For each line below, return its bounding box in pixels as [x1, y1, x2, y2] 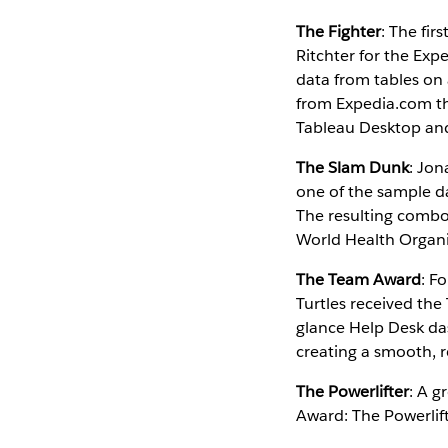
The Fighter [295, 20, 381, 42]
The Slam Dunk [295, 156, 409, 178]
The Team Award [295, 268, 421, 290]
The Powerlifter [295, 380, 409, 402]
